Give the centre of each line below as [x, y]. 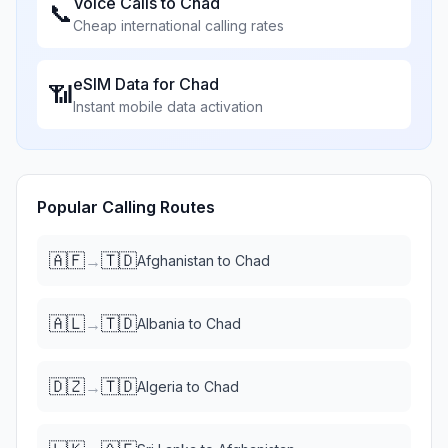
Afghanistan [175, 260]
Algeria [160, 386]
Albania [161, 323]
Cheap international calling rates [178, 25]
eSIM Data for [126, 84]
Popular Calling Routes [126, 207]
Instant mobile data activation [168, 106]
